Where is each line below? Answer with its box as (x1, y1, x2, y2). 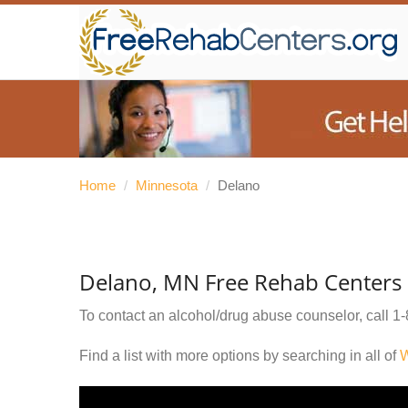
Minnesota (136, 178, 198, 193)
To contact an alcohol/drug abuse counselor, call (79, 308, 393, 323)
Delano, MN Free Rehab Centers (79, 267, 402, 297)
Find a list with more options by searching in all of (79, 348, 400, 363)
